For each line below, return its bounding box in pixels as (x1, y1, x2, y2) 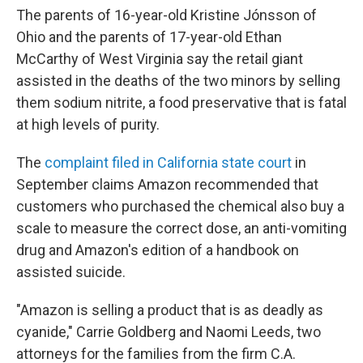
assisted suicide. (16, 263, 126, 280)
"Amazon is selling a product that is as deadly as (16, 301, 323, 318)
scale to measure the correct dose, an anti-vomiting (16, 220, 347, 237)
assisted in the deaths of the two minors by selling (16, 72, 340, 89)
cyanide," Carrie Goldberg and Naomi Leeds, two (16, 323, 321, 340)
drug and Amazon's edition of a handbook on (16, 241, 299, 258)
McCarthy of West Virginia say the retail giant (16, 50, 303, 67)
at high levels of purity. (16, 116, 160, 133)
